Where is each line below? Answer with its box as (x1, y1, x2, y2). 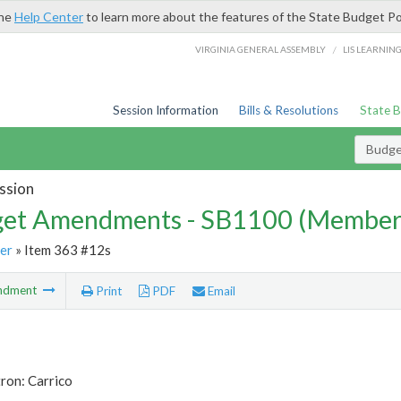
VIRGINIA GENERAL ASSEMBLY (195, 43, 327, 55)
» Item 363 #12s (12, 241, 111, 258)
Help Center (14, 9, 83, 24)
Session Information (112, 103, 218, 117)
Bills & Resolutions (239, 103, 339, 117)
